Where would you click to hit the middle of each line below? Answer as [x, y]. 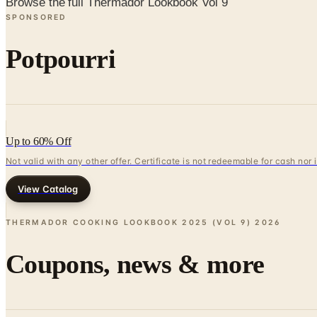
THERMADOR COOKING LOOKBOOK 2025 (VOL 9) [129, 223]
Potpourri [60, 58]
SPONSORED [36, 17]
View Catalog [48, 189]
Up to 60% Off [39, 142]
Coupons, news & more [135, 264]
